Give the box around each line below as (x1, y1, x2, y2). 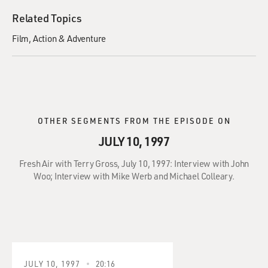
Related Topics (12, 11, 83, 25)
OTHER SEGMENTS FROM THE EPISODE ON (37, 115, 231, 126)
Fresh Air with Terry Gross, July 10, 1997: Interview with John (19, 157, 249, 169)
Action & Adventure (32, 32, 106, 44)
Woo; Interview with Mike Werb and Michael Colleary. (33, 170, 234, 182)
